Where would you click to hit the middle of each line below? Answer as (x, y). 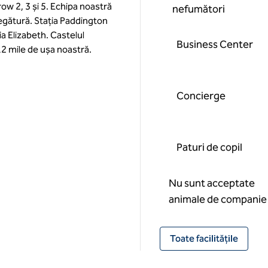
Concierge (201, 96)
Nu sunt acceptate (211, 183)
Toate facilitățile (204, 238)
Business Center (214, 44)
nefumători (198, 9)
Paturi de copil (209, 147)
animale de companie (217, 199)
